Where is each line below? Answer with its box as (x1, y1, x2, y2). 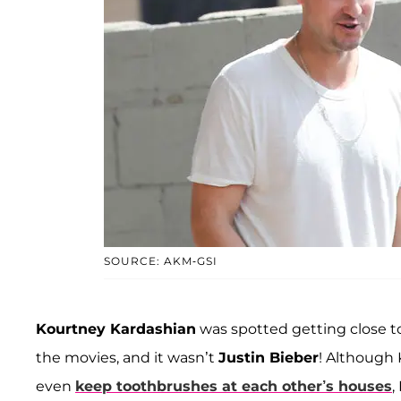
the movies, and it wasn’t (36, 348, 218, 366)
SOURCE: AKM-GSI (103, 253, 218, 268)
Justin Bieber (218, 348, 319, 366)
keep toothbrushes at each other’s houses (75, 377, 392, 395)
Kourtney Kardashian (36, 320, 196, 337)
